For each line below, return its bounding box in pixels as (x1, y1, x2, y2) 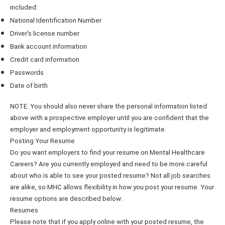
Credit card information (10, 56, 79, 63)
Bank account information (10, 43, 87, 50)
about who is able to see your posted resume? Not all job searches (10, 172, 210, 180)
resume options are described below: (10, 195, 123, 203)
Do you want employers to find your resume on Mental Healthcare (10, 149, 205, 157)
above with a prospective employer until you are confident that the (10, 114, 209, 122)
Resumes (10, 206, 38, 214)
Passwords (10, 69, 44, 76)
